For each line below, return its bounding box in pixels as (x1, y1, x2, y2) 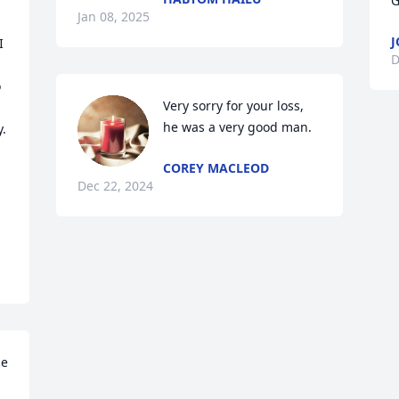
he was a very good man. (163, 118, 313, 135)
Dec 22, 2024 (77, 177, 154, 194)
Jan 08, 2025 (77, 8, 151, 25)
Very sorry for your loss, (163, 97, 305, 114)
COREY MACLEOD (163, 159, 270, 176)
